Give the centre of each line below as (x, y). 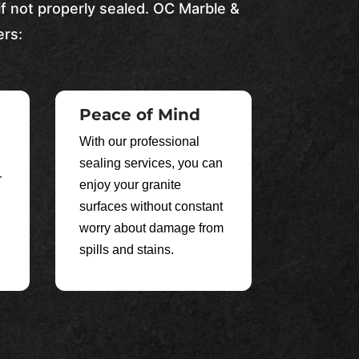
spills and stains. (126, 249)
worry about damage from (151, 228)
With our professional (139, 141)
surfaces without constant (151, 206)
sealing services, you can (151, 163)
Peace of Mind (139, 114)
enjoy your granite (130, 184)
